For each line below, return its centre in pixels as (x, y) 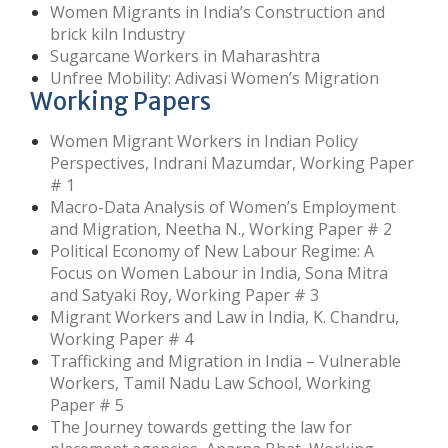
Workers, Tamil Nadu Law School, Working (210, 383)
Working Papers (120, 102)
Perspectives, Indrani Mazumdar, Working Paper (232, 163)
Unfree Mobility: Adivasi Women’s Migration (214, 78)
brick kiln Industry (117, 34)
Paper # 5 (87, 405)
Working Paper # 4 (121, 339)
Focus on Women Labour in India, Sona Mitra (219, 273)
